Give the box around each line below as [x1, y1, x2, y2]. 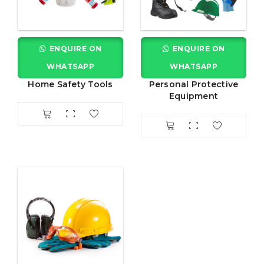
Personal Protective [148, 79, 239, 90]
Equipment [169, 91, 219, 101]
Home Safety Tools [28, 79, 113, 90]
